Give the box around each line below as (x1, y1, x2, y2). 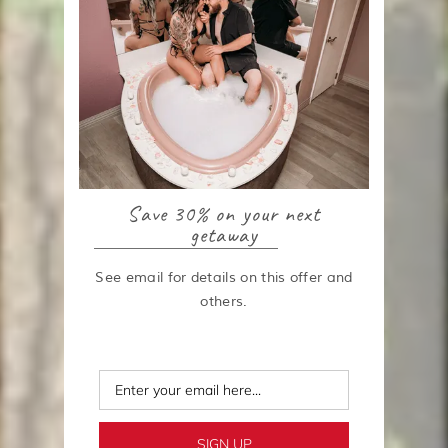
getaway (189, 221, 259, 249)
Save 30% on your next (127, 200, 321, 228)
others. (200, 293, 248, 310)
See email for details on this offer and (95, 269, 353, 286)
